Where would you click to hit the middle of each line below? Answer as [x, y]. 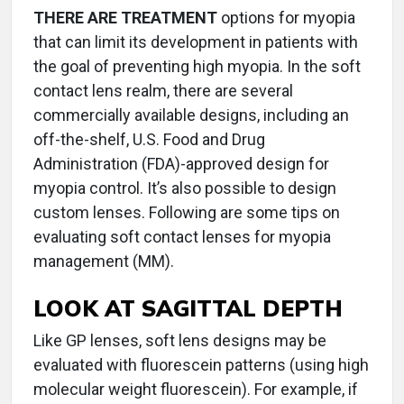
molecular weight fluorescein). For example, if [196, 390]
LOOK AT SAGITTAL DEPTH [188, 308]
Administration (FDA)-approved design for [181, 164]
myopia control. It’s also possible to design [185, 188]
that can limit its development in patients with [196, 42]
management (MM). [104, 262]
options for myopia [286, 18]
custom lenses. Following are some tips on [187, 213]
